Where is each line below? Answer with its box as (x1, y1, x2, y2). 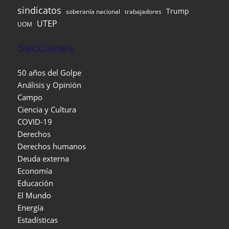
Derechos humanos (17, 141, 86, 151)
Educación (17, 177, 54, 188)
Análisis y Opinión (17, 79, 82, 90)
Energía (17, 202, 44, 213)
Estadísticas (17, 214, 58, 225)
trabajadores (125, 7, 162, 15)
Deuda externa (17, 153, 70, 164)
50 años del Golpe (17, 67, 82, 78)
